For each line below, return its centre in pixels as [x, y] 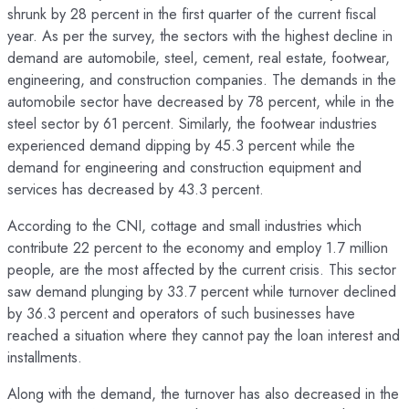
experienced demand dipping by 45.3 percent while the [181, 145]
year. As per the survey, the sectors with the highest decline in [200, 35]
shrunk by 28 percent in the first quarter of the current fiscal [192, 13]
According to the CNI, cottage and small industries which [184, 225]
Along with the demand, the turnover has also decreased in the [203, 394]
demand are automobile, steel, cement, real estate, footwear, [199, 57]
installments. [45, 357]
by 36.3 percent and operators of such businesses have [181, 313]
